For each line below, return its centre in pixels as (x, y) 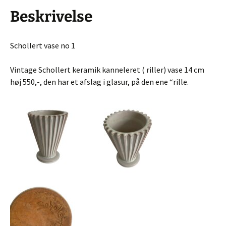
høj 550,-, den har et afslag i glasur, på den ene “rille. (99, 82)
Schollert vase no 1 (43, 46)
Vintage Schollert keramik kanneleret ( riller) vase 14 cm (107, 70)
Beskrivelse (51, 17)
